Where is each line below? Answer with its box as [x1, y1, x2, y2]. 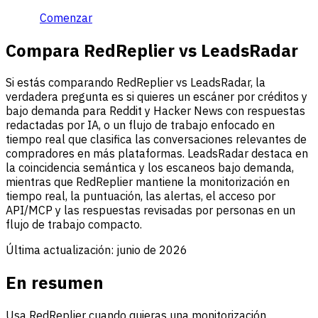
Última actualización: [6, 243, 114, 258]
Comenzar [40, 10, 92, 25]
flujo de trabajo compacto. [6, 217, 142, 232]
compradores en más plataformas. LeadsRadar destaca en [6, 146, 308, 161]
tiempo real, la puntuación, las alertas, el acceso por [6, 189, 275, 204]
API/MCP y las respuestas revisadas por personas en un [6, 203, 295, 218]
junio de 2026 [116, 243, 187, 258]
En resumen [6, 271, 104, 295]
